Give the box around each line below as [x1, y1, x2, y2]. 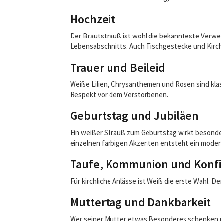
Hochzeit [70, 11, 115, 27]
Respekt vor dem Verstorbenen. [70, 90, 168, 99]
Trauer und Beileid [70, 60, 165, 75]
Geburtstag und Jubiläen [70, 108, 199, 123]
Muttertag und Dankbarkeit [70, 194, 211, 210]
